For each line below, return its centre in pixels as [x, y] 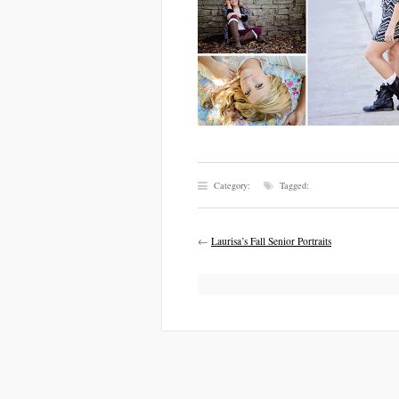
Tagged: [293, 185]
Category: [237, 185]
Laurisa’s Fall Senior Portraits [271, 241]
